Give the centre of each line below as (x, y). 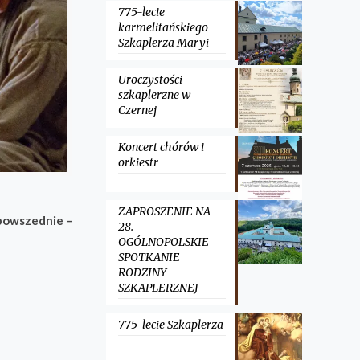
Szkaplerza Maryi (163, 43)
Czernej (137, 110)
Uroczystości (150, 80)
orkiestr (138, 162)
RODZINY (142, 272)
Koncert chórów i (161, 147)
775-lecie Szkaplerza (170, 325)
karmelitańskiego (163, 27)
